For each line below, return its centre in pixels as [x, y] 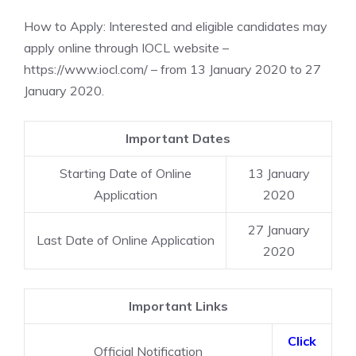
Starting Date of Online [125, 173]
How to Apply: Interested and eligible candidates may [176, 26]
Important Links [178, 306]
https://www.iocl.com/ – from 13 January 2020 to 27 [172, 69]
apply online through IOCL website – [126, 48]
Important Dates [178, 138]
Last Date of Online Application [125, 240]
